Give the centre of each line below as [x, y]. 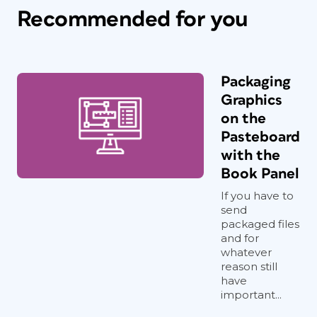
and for [240, 238]
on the [243, 119]
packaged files [260, 224]
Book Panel [260, 174]
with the [250, 155]
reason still [249, 266]
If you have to [257, 196]
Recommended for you [133, 19]
